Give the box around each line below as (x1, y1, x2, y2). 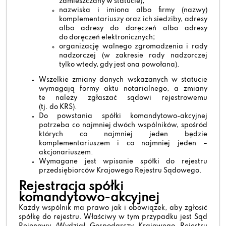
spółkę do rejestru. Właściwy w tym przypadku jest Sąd (19, 213, 207, 220)
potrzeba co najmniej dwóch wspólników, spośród (39, 122, 207, 129)
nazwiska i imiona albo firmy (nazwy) (59, 7, 207, 14)
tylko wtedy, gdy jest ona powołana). (59, 61, 180, 68)
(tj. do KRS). (39, 103, 78, 110)
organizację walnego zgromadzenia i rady (59, 43, 207, 50)
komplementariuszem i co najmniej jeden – (39, 140, 207, 147)
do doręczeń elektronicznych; (59, 34, 155, 41)
